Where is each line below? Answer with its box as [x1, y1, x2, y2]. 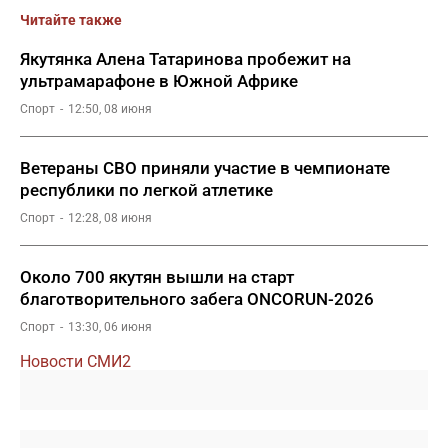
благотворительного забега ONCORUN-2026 [20, 289, 374, 309]
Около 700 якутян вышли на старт [20, 267, 294, 287]
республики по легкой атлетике [20, 180, 273, 200]
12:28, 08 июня [68, 211, 152, 225]
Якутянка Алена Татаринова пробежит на [20, 49, 351, 69]
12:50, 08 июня [68, 102, 152, 116]
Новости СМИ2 [20, 352, 131, 371]
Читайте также [20, 12, 122, 28]
